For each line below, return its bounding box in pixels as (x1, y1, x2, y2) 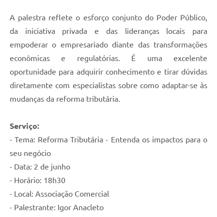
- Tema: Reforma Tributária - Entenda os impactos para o (10, 135, 207, 144)
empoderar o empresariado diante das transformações (10, 40, 207, 49)
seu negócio (10, 149, 53, 158)
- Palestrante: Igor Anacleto (10, 203, 106, 212)
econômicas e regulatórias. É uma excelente (10, 54, 207, 63)
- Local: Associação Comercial (10, 189, 109, 199)
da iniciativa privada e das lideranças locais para (10, 27, 207, 36)
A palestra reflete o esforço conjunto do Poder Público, (10, 13, 207, 22)
